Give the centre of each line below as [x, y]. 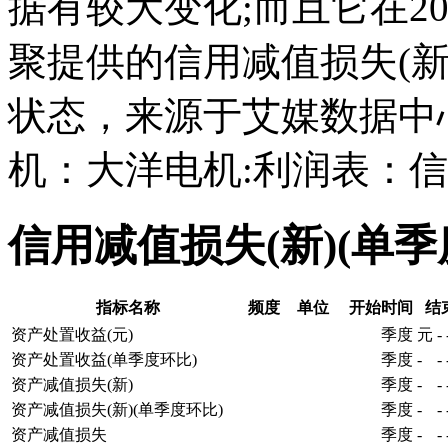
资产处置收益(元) [72, 334]
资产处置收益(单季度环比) [104, 359]
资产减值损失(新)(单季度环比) [117, 409]
